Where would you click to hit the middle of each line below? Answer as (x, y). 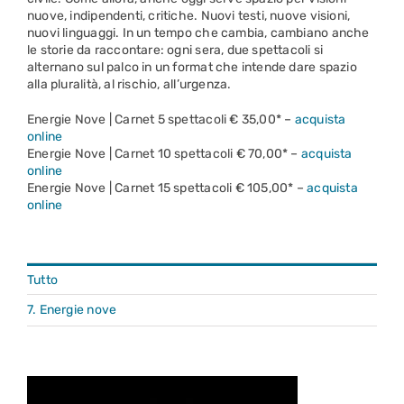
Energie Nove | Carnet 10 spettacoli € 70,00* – (164, 154)
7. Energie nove (72, 310)
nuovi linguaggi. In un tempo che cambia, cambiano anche (198, 33)
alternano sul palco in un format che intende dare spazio (192, 68)
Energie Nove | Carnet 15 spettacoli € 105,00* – (167, 188)
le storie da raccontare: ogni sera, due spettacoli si (175, 50)
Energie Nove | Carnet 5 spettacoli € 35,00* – (161, 120)
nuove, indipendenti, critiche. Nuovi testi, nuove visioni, (189, 16)
